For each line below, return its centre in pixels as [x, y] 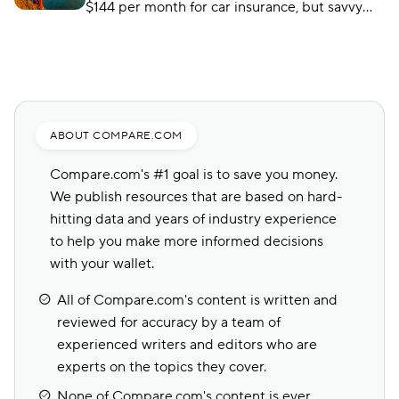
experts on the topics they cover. [162, 367]
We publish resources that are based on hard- [196, 197]
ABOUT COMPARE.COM [116, 136]
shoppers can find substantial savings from [221, 29]
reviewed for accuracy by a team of [169, 322]
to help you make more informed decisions [187, 241]
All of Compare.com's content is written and [197, 300]
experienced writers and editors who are [187, 345]
